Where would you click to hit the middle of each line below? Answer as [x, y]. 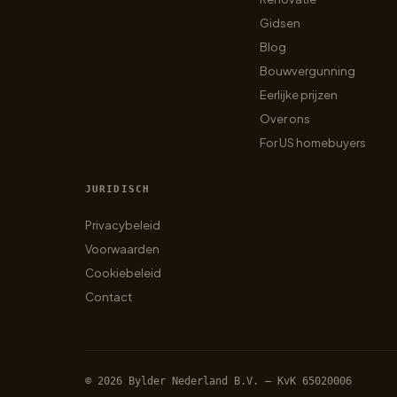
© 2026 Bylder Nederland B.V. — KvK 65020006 [218, 381]
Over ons [285, 119]
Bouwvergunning [308, 71]
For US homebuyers [313, 143]
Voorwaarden [122, 249]
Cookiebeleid [123, 273]
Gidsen [280, 23]
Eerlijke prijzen [299, 95]
